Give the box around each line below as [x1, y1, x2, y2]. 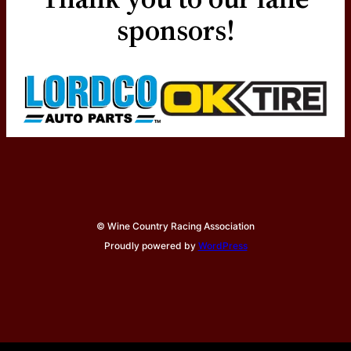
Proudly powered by [103, 239, 198, 251]
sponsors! [116, 11, 235, 50]
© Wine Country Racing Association [96, 219, 255, 232]
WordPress [197, 239, 248, 251]
